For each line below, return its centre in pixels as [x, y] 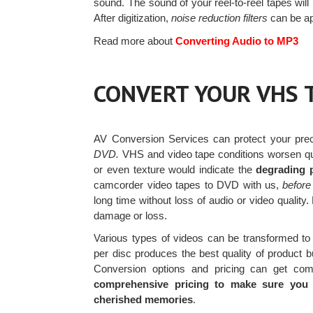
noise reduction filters [220, 18]
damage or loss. [131, 215]
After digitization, [133, 18]
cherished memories [144, 299]
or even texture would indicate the [175, 169]
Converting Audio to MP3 [236, 41]
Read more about [133, 41]
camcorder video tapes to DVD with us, [188, 184]
